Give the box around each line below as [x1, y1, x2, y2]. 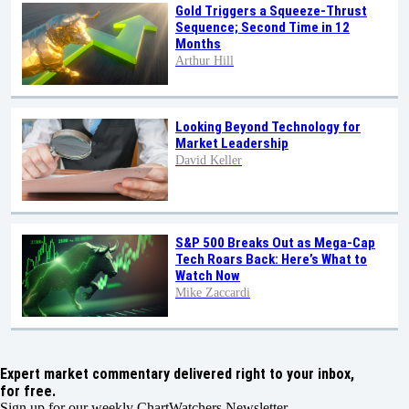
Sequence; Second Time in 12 [175, 19, 350, 37]
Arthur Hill [175, 54, 234, 68]
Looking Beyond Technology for [175, 119, 361, 136]
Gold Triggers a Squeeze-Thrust [175, 3, 367, 20]
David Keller [175, 153, 242, 168]
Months [175, 36, 221, 53]
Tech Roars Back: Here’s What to [175, 251, 367, 268]
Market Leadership [175, 135, 288, 152]
